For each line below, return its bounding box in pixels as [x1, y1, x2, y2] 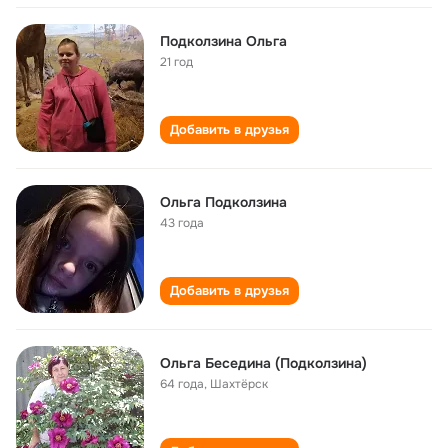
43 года [160, 215, 204, 231]
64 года [160, 376, 204, 392]
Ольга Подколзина [160, 193, 287, 211]
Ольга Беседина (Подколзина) [160, 354, 367, 372]
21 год [160, 54, 193, 70]
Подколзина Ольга [160, 32, 287, 50]
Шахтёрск [210, 376, 268, 392]
